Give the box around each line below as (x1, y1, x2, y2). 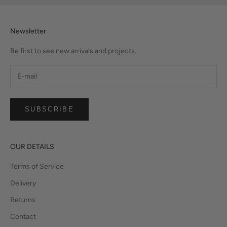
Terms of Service (10, 162, 64, 171)
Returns (10, 195, 35, 204)
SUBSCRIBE (25, 105, 74, 113)
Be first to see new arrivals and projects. (10, 47, 136, 55)
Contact (10, 212, 36, 221)
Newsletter (10, 27, 46, 35)
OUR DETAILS (10, 142, 54, 151)
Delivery (10, 178, 36, 187)
